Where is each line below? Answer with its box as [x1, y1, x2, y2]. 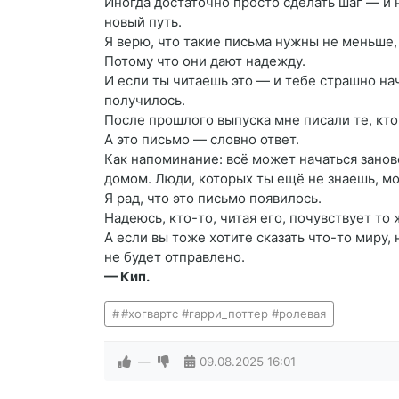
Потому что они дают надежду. [104, 53, 305, 69]
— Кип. [104, 268, 150, 285]
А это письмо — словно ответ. [104, 131, 299, 148]
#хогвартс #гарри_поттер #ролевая [120, 306, 326, 321]
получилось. [104, 92, 185, 109]
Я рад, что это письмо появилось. [104, 190, 322, 207]
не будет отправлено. [104, 248, 245, 265]
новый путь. [104, 13, 182, 30]
